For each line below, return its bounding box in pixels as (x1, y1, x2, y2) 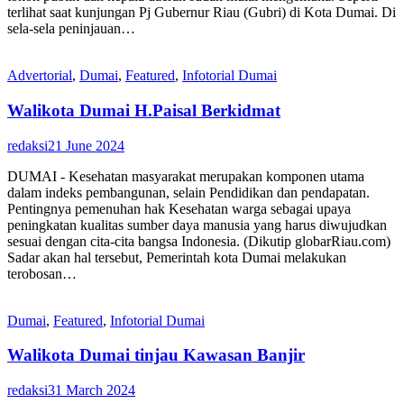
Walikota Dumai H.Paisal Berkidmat (7, 100, 280, 120)
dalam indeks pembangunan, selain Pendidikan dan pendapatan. (7, 184, 370, 200)
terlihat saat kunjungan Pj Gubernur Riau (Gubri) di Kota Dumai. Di (7, 5, 396, 21)
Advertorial (7, 68, 72, 84)
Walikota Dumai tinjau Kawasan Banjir (7, 345, 305, 365)
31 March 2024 (48, 382, 135, 399)
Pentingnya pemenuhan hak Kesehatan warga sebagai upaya (7, 200, 351, 216)
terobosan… (7, 265, 77, 281)
